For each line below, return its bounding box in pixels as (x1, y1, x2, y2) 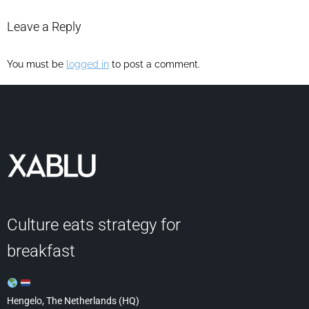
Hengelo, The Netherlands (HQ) (7, 295, 139, 307)
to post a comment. (109, 59, 200, 70)
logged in (66, 59, 109, 70)
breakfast (7, 241, 75, 261)
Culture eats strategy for (7, 215, 181, 235)
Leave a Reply (7, 19, 81, 34)
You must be (7, 59, 66, 70)
